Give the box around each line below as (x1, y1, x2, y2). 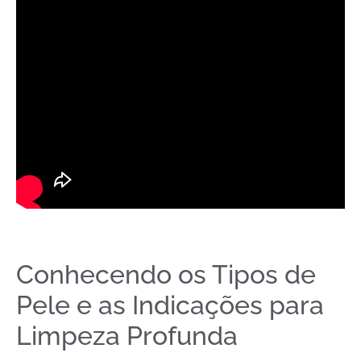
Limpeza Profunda (16, 321, 238, 351)
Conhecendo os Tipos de (16, 259, 316, 290)
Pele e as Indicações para (16, 290, 324, 321)
